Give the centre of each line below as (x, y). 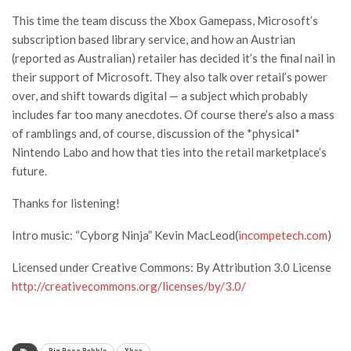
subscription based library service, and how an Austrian (154, 40)
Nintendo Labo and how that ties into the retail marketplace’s (169, 152)
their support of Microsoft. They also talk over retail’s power (170, 77)
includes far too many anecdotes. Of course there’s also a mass (173, 115)
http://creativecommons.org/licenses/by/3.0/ (129, 286)
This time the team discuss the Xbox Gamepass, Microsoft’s (165, 21)
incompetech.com (283, 235)
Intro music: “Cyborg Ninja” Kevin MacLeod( (125, 235)
